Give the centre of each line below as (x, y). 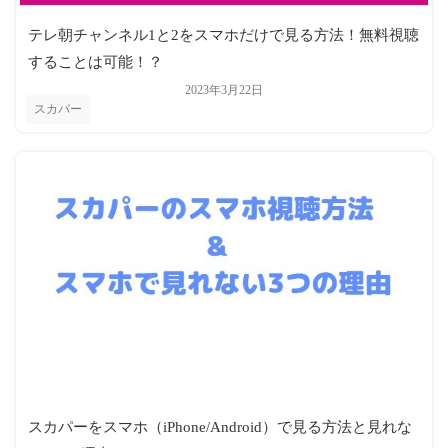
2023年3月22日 (224, 90)
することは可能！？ (95, 62)
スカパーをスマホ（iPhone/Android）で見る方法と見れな (220, 426)
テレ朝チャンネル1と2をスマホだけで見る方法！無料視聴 (223, 35)
